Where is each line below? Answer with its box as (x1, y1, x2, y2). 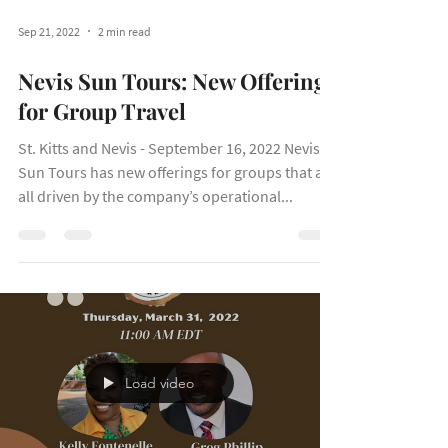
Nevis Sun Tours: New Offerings (18, 154, 336, 184)
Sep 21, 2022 (18, 111, 80, 127)
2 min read (98, 111, 151, 127)
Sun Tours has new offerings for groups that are (18, 250, 337, 270)
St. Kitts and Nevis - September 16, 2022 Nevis (18, 226, 320, 246)
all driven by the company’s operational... (18, 274, 293, 294)
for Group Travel (18, 184, 186, 214)
